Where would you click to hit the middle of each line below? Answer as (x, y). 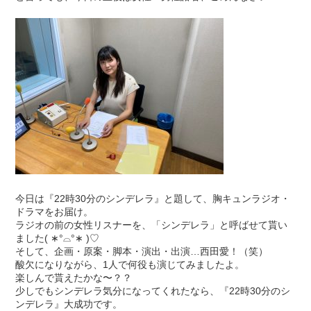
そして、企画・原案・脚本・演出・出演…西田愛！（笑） (142, 251)
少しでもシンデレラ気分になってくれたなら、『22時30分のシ (153, 291)
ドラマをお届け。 (54, 211)
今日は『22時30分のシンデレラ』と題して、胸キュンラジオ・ (153, 198)
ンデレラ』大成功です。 (69, 304)
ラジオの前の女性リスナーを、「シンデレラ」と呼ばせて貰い (152, 225)
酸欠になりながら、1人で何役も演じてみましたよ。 (130, 264)
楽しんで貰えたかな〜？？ (74, 277)
